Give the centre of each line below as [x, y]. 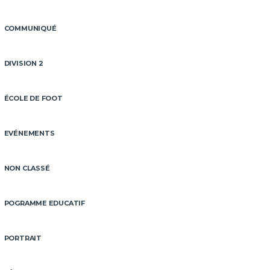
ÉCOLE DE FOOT [33, 98]
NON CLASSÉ [27, 168]
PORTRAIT [23, 238]
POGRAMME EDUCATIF [44, 203]
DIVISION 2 [24, 63]
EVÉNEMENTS [29, 133]
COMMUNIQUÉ [30, 28]
